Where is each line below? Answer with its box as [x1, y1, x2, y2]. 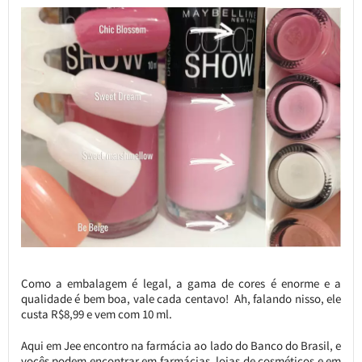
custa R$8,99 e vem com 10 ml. [20, 306, 172, 322]
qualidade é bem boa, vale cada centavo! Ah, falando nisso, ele [20, 291, 342, 307]
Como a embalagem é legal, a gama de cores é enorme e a [20, 276, 342, 292]
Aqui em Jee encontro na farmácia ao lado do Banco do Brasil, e [20, 338, 342, 354]
